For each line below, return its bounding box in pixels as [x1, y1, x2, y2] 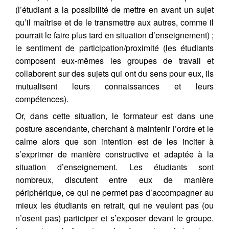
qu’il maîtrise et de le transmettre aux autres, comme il [15, 16, 214, 28]
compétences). [15, 93, 68, 105]
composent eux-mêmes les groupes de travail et [15, 54, 214, 66]
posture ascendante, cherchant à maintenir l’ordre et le [15, 122, 214, 134]
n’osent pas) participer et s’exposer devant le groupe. [15, 212, 214, 224]
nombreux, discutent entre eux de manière [15, 173, 214, 186]
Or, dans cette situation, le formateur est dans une [15, 109, 214, 122]
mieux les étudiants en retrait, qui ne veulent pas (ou [15, 199, 214, 211]
